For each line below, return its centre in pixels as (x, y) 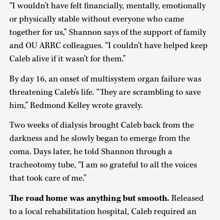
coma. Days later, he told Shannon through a (91, 152)
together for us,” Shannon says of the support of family (108, 33)
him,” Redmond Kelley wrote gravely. (76, 105)
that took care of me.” (48, 179)
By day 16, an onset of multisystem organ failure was (105, 79)
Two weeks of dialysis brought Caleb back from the (101, 125)
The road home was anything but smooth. (90, 198)
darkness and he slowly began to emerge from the (99, 139)
